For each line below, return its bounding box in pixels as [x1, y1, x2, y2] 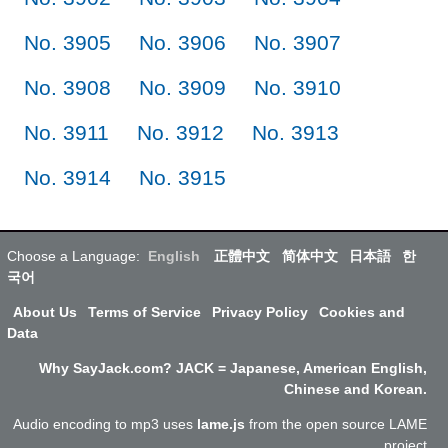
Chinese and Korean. [284, 380, 427, 397]
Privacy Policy [211, 303, 308, 320]
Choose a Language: [7, 247, 140, 264]
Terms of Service [87, 303, 201, 320]
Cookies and [319, 303, 406, 320]
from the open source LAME [249, 415, 427, 432]
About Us [12, 303, 77, 320]
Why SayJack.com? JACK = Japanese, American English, [39, 359, 427, 376]
